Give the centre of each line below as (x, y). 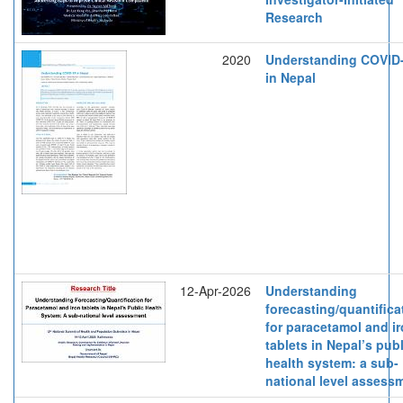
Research (294, 17)
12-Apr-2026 (215, 290)
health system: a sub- (332, 362)
